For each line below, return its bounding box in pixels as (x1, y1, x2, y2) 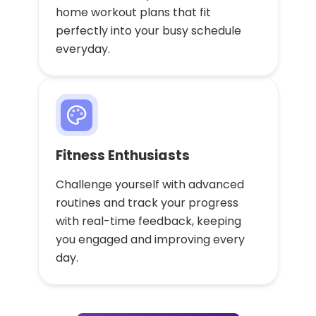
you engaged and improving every (55, 231, 245, 248)
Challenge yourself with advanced (55, 176, 244, 193)
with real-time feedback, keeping (55, 213, 241, 230)
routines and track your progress (55, 195, 238, 212)
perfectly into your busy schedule (55, 23, 241, 39)
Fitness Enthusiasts (55, 146, 190, 166)
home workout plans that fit (55, 4, 211, 21)
